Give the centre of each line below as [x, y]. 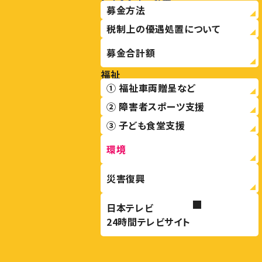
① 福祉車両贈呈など [151, 88]
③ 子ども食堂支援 [146, 125]
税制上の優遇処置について [163, 29]
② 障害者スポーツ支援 [156, 106]
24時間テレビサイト [149, 222]
